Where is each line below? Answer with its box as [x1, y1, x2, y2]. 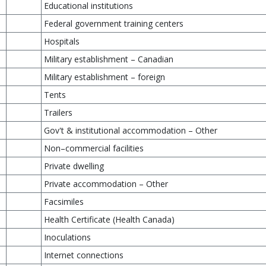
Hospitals [44, 36, 80, 47]
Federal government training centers [44, 18, 183, 29]
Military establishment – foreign [44, 71, 165, 83]
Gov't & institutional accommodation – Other [44, 125, 217, 136]
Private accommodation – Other [44, 178, 168, 189]
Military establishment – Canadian [44, 53, 173, 65]
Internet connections [44, 249, 123, 261]
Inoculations [44, 232, 91, 243]
